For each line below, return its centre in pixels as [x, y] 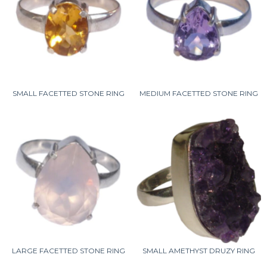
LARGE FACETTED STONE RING [68, 251]
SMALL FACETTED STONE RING [68, 93]
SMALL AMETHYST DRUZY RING [199, 251]
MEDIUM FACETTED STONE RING [199, 93]
